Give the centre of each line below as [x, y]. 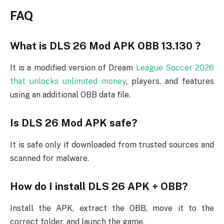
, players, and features [170, 81]
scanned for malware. [49, 158]
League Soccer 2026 [175, 68]
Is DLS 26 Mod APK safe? [74, 123]
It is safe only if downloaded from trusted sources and [112, 145]
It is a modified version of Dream [73, 68]
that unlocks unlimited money [68, 81]
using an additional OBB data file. [70, 95]
